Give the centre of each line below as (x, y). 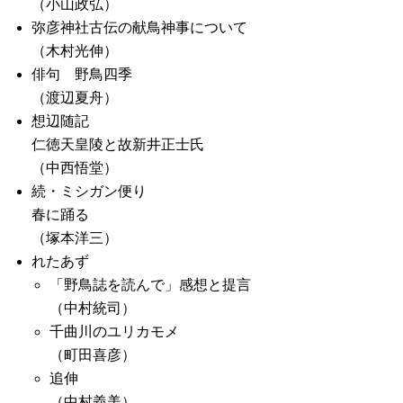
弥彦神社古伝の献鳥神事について (139, 27)
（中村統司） (93, 308)
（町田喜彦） (93, 355)
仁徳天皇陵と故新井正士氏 (118, 144)
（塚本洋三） (75, 238)
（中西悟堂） (75, 168)
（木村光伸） (75, 51)
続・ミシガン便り (89, 191)
